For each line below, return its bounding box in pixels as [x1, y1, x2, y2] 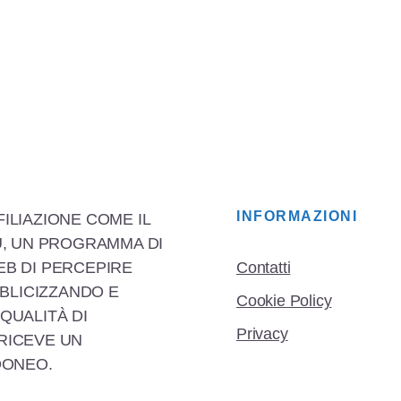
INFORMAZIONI [236, 209, 357, 224]
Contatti [236, 259, 291, 277]
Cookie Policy [236, 292, 332, 310]
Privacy [236, 325, 288, 343]
